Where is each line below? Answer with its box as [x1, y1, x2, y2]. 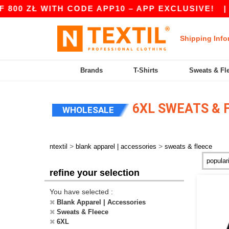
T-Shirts [133, 66, 158, 74]
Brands [80, 66, 103, 74]
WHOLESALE [62, 105, 114, 115]
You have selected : [50, 188, 113, 196]
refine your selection [50, 168, 140, 178]
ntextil [50, 143, 67, 150]
